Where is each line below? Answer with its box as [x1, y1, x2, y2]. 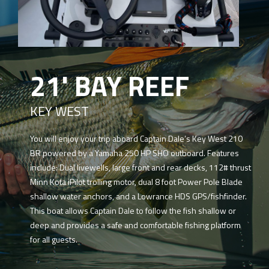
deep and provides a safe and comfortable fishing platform [30, 218, 241, 231]
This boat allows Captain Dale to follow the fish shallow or [30, 204, 236, 217]
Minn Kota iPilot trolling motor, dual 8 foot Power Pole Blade [30, 175, 243, 188]
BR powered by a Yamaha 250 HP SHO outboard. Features [30, 146, 239, 159]
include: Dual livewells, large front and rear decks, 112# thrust [30, 160, 251, 174]
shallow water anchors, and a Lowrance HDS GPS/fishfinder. [30, 189, 247, 202]
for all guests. [30, 232, 77, 246]
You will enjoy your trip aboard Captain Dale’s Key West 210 [30, 131, 243, 145]
